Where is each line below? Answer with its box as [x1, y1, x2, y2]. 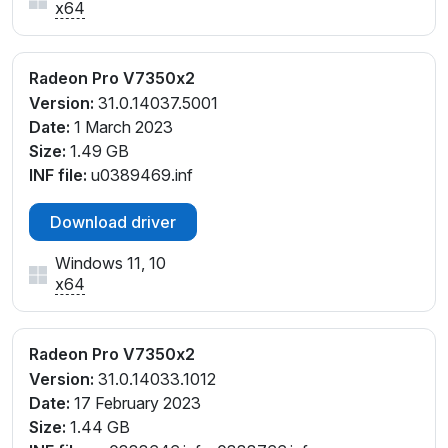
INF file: [29, 165, 87, 186]
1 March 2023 [70, 117, 173, 138]
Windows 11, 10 [55, 253, 166, 274]
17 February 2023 [70, 392, 201, 413]
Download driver [50, 212, 176, 233]
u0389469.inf [87, 165, 193, 186]
